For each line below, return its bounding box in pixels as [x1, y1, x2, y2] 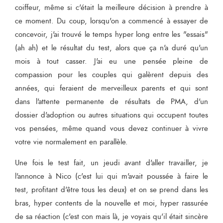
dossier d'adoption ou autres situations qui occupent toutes [15, 110, 208, 121]
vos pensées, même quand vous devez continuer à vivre [15, 123, 208, 134]
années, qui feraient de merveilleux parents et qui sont [15, 83, 208, 94]
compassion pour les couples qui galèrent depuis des [15, 70, 208, 81]
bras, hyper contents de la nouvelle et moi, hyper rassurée [15, 198, 208, 209]
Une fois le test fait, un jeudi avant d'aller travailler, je [15, 158, 208, 169]
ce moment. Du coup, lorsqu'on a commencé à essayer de [15, 16, 208, 27]
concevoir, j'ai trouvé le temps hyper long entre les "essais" [15, 29, 208, 40]
